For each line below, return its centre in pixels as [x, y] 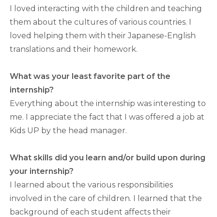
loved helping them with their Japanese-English [103, 36]
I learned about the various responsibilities [91, 185]
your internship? [42, 171]
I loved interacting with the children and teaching [106, 8]
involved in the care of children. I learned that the [106, 198]
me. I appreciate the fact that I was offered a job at [107, 117]
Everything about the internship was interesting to [108, 103]
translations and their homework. [74, 49]
